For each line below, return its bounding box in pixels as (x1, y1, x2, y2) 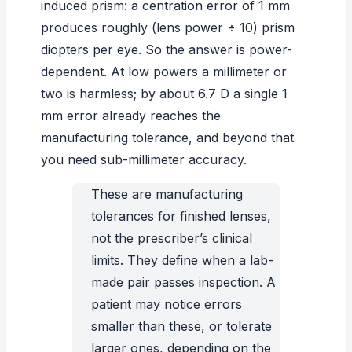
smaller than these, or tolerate (91, 318, 272, 334)
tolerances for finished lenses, (91, 208, 271, 224)
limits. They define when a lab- (91, 252, 273, 268)
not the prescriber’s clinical (91, 230, 252, 246)
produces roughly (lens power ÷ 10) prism (41, 20, 295, 35)
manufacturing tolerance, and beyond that (41, 130, 294, 145)
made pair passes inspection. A (91, 274, 276, 290)
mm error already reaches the (41, 108, 221, 123)
